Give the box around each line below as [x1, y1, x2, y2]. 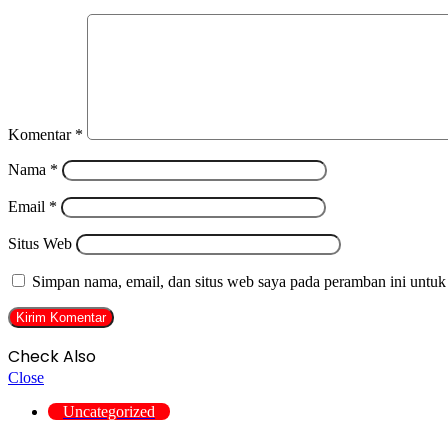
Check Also [8, 345, 96, 369]
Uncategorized [63, 403, 155, 421]
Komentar [8, 126, 75, 144]
